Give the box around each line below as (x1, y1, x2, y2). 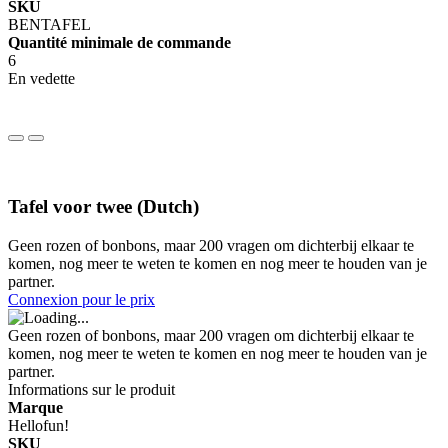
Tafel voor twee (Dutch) (8, 196, 199, 218)
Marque (8, 398, 63, 416)
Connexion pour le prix (8, 290, 155, 308)
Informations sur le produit (8, 380, 175, 398)
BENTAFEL (8, 15, 91, 33)
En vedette (8, 69, 75, 87)
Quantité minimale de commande (8, 33, 231, 51)
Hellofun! (8, 416, 69, 434)
